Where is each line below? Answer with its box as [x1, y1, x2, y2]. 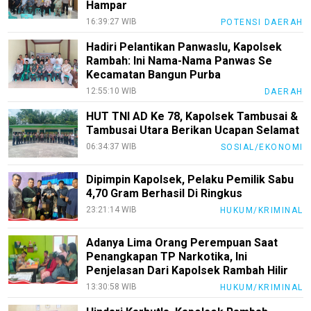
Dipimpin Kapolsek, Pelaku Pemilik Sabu [86, 172, 294, 186]
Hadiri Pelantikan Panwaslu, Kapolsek [86, 40, 283, 53]
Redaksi [5, 73, 45, 86]
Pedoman [5, 20, 52, 33]
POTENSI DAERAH [220, 17, 303, 27]
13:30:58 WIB [86, 281, 137, 292]
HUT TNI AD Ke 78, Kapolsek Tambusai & [86, 109, 299, 123]
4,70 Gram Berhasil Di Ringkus [86, 186, 243, 200]
